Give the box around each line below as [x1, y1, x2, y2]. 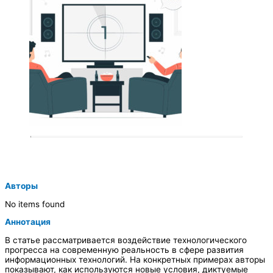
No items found [5, 199, 65, 209]
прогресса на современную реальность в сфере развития [5, 244, 244, 255]
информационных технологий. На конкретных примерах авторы [5, 254, 265, 264]
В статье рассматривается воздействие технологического [5, 235, 247, 245]
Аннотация [5, 217, 51, 227]
